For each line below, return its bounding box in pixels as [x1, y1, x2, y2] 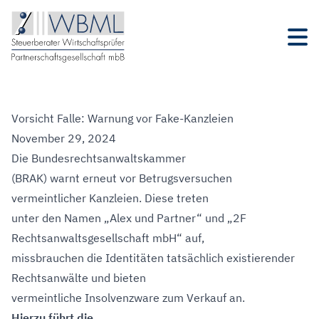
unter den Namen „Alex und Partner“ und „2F [11, 211, 246, 225]
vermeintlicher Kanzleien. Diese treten [11, 191, 209, 205]
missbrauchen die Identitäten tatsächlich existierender [11, 251, 295, 265]
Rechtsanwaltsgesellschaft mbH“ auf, [11, 231, 204, 245]
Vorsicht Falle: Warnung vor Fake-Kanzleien [11, 111, 234, 125]
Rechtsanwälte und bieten [11, 271, 146, 285]
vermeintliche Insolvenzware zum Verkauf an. [11, 291, 245, 305]
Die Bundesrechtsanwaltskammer [11, 151, 186, 165]
